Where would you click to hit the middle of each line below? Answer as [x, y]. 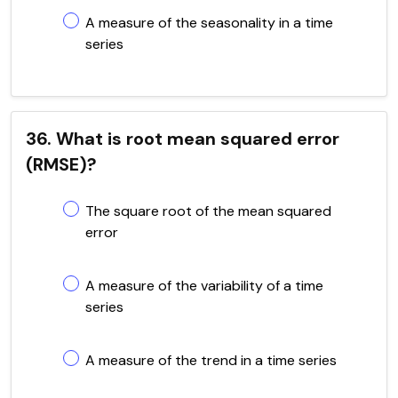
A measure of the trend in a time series [211, 360]
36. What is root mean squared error [183, 138]
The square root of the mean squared [208, 211]
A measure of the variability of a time [204, 285]
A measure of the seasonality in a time [209, 22]
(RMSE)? [61, 164]
